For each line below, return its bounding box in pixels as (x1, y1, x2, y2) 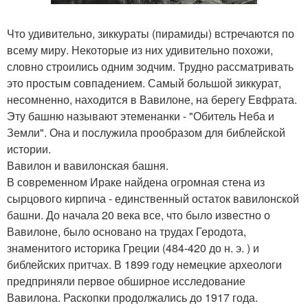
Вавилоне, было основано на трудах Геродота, (7, 223, 246, 239)
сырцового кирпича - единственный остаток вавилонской (7, 190, 299, 206)
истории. (7, 140, 51, 157)
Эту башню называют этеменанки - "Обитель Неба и (7, 107, 274, 124)
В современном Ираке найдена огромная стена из (7, 173, 265, 190)
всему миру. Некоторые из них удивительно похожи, (7, 41, 273, 58)
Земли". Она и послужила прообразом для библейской (7, 124, 285, 140)
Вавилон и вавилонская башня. (7, 157, 168, 173)
